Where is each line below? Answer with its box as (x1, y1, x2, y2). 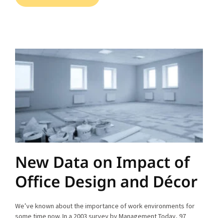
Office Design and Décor (15, 171, 198, 192)
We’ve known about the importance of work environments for (15, 201, 195, 211)
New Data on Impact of (15, 151, 190, 173)
